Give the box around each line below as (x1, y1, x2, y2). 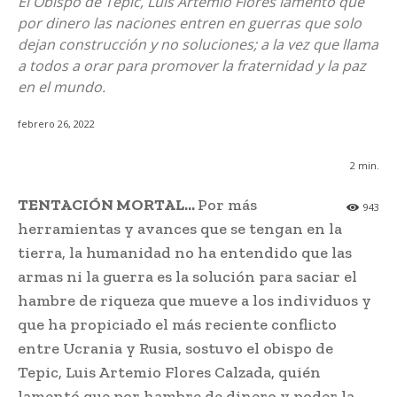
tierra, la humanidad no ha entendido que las (18, 243, 352, 263)
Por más (198, 195, 257, 215)
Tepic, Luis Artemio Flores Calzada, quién (18, 362, 321, 383)
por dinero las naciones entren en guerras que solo (18, 13, 362, 33)
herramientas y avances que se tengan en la (18, 219, 342, 239)
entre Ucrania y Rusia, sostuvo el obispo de (18, 339, 333, 359)
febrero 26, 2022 (18, 117, 95, 131)
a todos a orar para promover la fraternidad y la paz (18, 56, 366, 75)
